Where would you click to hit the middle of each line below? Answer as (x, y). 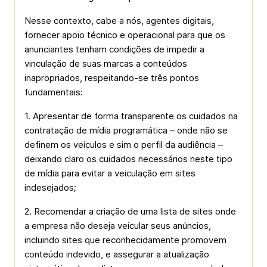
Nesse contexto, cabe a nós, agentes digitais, (119, 21)
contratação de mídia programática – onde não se (126, 130)
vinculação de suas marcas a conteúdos (106, 63)
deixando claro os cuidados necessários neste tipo (128, 159)
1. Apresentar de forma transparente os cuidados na (131, 116)
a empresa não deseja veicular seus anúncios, (118, 226)
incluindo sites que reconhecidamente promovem (125, 240)
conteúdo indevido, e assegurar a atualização (117, 254)
